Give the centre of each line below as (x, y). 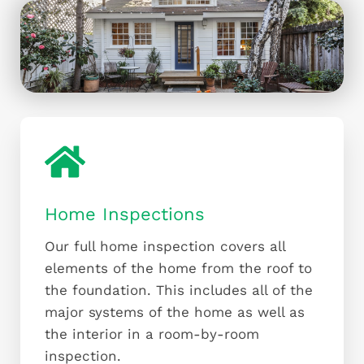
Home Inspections (125, 214)
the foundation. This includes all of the (179, 290)
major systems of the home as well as (175, 312)
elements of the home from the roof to (178, 269)
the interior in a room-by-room (152, 334)
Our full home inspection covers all (165, 247)
